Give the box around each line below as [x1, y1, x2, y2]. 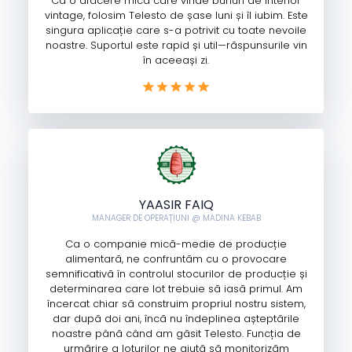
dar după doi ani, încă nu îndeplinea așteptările [53, 312, 299, 326]
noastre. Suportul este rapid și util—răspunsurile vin [45, 38, 307, 52]
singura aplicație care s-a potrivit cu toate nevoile [46, 23, 306, 37]
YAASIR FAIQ [138, 196, 214, 214]
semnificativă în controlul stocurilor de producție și [45, 267, 307, 281]
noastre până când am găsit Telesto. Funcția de [51, 327, 301, 341]
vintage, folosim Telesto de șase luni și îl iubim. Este [44, 8, 308, 22]
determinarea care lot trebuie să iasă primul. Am [49, 282, 302, 296]
